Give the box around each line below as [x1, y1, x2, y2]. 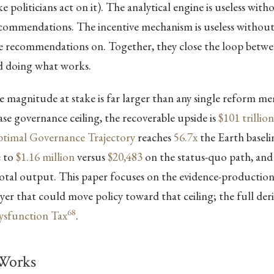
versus [74, 149, 108, 165]
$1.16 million [15, 149, 75, 165]
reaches [135, 130, 174, 146]
